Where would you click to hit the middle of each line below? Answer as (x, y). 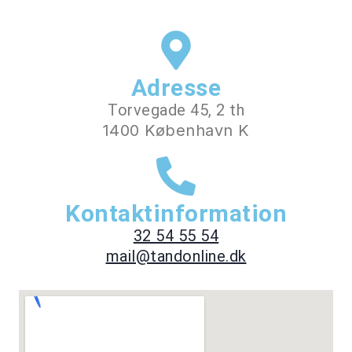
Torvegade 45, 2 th (176, 110)
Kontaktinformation (176, 213)
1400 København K (176, 130)
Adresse (176, 88)
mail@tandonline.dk (176, 256)
